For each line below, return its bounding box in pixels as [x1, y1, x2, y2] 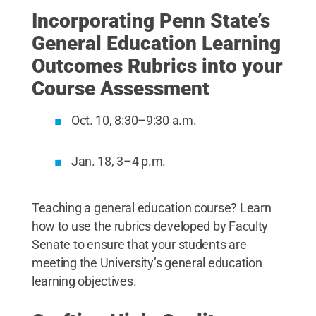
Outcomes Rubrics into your [31, 54, 283, 78]
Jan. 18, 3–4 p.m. [71, 154, 166, 169]
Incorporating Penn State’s [31, 9, 270, 32]
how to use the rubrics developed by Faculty [31, 219, 269, 233]
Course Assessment [31, 77, 209, 100]
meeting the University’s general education [31, 255, 262, 270]
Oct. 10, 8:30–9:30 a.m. [71, 113, 197, 128]
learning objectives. [31, 274, 137, 288]
